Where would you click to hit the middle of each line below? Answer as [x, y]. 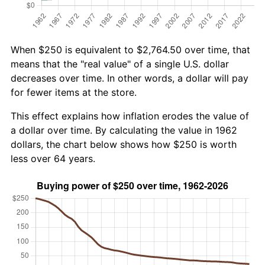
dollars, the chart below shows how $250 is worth [124, 144]
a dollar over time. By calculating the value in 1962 [124, 130]
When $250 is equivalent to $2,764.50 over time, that [130, 49]
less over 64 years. [53, 158]
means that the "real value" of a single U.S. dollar [120, 64]
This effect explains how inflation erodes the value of [130, 116]
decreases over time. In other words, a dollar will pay [130, 78]
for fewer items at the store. [74, 92]
